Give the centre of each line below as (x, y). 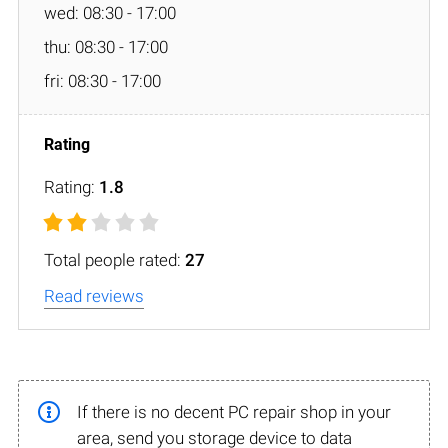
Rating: (71, 186)
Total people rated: (114, 259)
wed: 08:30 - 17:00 (110, 12)
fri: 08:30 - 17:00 (102, 80)
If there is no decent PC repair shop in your (234, 411)
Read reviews (94, 295)
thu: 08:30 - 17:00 (106, 46)
